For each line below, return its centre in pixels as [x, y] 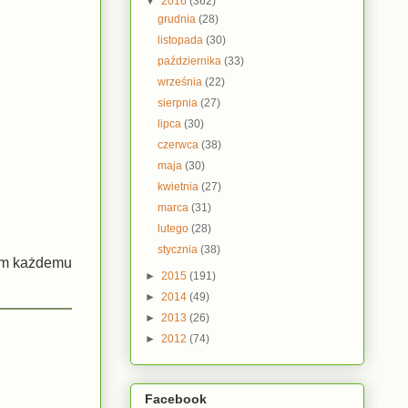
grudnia [178, 19]
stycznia [179, 249]
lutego [175, 228]
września [182, 82]
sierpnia [179, 102]
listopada [182, 40]
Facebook [176, 398]
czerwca [180, 144]
